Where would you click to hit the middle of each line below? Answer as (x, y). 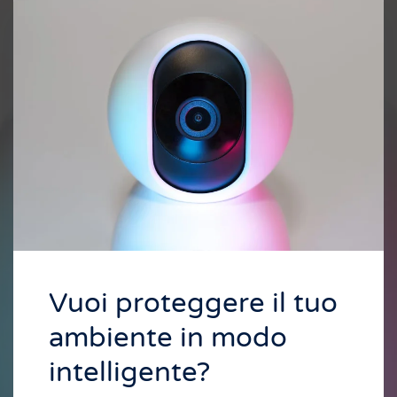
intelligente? (129, 373)
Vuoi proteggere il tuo (193, 304)
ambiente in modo (168, 339)
